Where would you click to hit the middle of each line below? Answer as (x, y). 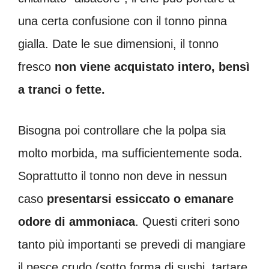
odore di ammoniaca (77, 221)
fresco (36, 66)
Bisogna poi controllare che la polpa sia (122, 130)
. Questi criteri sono (187, 221)
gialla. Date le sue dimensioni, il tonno (118, 44)
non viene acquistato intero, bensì (152, 66)
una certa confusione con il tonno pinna (122, 21)
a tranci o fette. (62, 89)
